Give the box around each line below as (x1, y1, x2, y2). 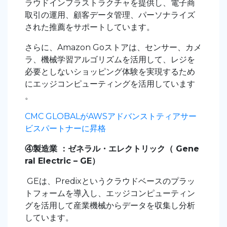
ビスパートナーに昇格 (25, 124, 106, 134)
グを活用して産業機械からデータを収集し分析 (25, 201, 195, 211)
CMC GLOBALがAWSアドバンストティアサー (25, 111, 197, 122)
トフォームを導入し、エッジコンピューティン (25, 188, 195, 199)
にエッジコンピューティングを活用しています (25, 79, 195, 89)
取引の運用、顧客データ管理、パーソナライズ (25, 10, 195, 20)
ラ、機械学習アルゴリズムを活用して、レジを (25, 55, 195, 65)
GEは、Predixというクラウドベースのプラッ (25, 176, 195, 186)
